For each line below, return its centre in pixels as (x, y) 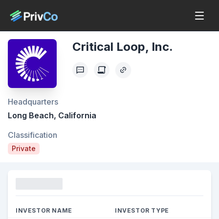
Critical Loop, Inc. (123, 47)
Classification (33, 135)
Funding (31, 184)
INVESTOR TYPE (142, 210)
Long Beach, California (52, 115)
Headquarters (33, 102)
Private (24, 148)
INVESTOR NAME (44, 210)
